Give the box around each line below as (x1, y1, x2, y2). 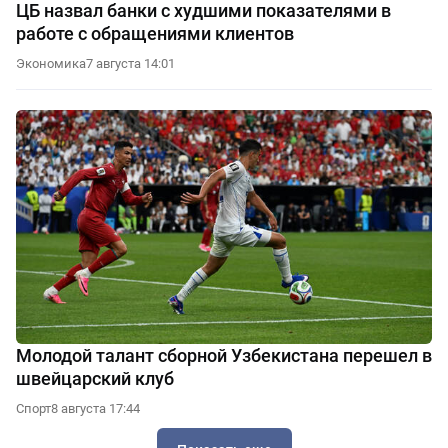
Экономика (16, 55, 86, 71)
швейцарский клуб (16, 367, 174, 389)
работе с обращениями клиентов (16, 22, 294, 44)
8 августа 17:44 (51, 400, 140, 416)
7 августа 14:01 (86, 55, 175, 71)
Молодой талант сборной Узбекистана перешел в (16, 344, 432, 366)
